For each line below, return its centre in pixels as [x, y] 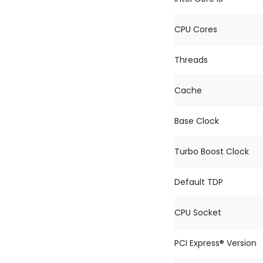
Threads [191, 60]
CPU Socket [198, 213]
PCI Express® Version [215, 243]
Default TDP [199, 182]
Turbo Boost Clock [212, 151]
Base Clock [197, 121]
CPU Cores [196, 29]
